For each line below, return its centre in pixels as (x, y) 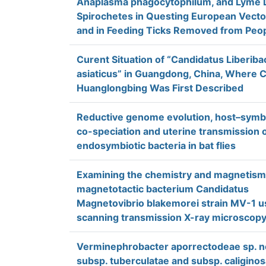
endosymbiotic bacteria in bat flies (156, 145)
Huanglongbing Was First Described (160, 88)
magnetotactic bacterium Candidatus (163, 189)
